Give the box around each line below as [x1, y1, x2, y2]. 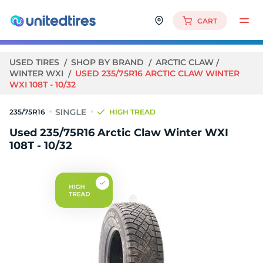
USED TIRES [9, 57, 62, 68]
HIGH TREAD [109, 107, 156, 116]
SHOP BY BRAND [71, 57, 146, 68]
